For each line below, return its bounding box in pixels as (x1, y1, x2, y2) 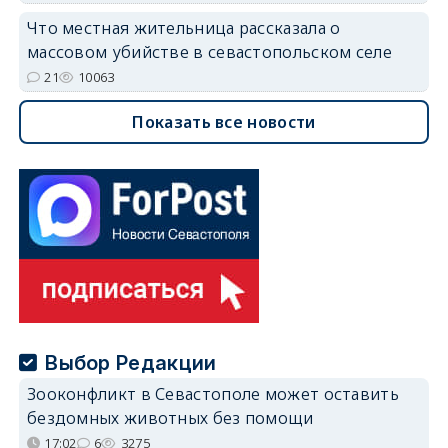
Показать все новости (132, 110, 316, 133)
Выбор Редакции (45, 350, 217, 375)
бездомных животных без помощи (26, 406, 314, 429)
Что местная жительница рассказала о (26, 16, 341, 39)
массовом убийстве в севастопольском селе (26, 40, 392, 63)
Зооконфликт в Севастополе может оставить (26, 382, 399, 405)
